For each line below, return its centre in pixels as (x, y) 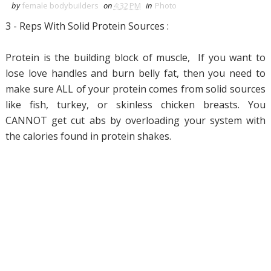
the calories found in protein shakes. (88, 136)
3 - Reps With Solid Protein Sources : (87, 26)
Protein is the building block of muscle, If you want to (135, 57)
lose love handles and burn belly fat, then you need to (135, 73)
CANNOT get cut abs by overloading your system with (135, 120)
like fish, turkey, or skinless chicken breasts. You (135, 105)
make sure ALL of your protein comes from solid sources (135, 89)
